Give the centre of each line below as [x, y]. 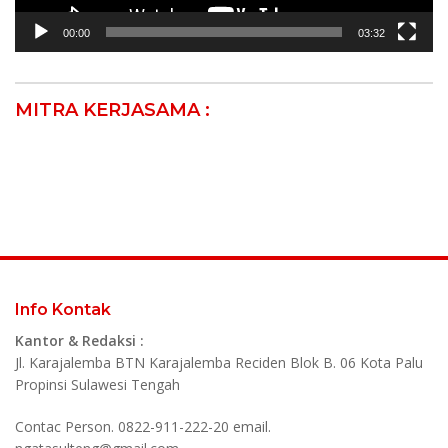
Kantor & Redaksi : [79, 341]
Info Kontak [63, 310]
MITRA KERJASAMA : [112, 110]
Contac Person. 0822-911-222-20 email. [143, 427]
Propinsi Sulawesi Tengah [97, 385]
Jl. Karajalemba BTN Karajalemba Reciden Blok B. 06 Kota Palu [219, 363]
